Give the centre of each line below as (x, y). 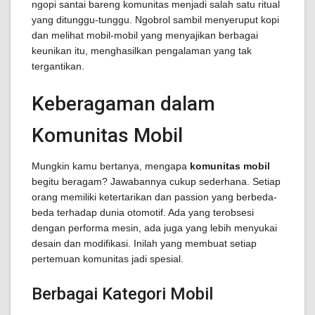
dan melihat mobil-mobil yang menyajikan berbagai (145, 35)
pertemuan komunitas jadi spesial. (108, 259)
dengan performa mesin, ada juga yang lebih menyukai (154, 228)
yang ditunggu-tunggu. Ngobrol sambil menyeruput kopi (155, 20)
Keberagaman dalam (123, 104)
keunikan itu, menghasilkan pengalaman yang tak (142, 51)
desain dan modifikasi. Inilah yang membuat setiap (144, 243)
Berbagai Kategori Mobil (122, 294)
